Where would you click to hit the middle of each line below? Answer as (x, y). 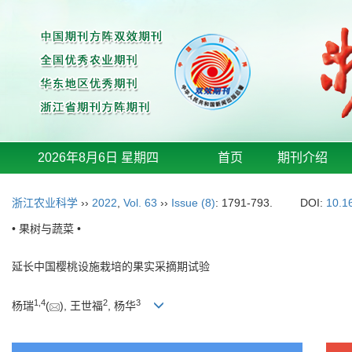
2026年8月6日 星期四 (98, 158)
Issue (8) (193, 203)
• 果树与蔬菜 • (46, 229)
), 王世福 (81, 306)
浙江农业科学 (45, 203)
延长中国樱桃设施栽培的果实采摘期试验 (111, 266)
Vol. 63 (140, 203)
